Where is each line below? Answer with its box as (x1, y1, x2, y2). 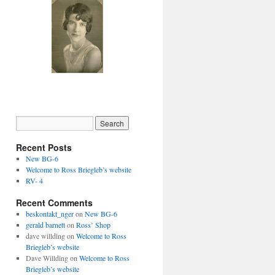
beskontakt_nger (25, 209, 74, 219)
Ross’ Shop (76, 220, 110, 230)
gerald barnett (25, 220, 65, 230)
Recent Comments (16, 196, 93, 209)
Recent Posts (16, 141, 72, 153)
